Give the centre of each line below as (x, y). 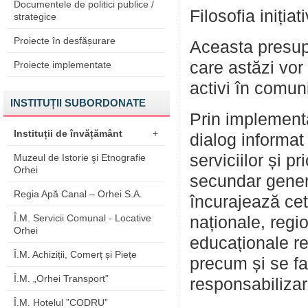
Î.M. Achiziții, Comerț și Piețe (75, 254)
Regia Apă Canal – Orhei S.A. (78, 194)
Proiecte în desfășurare (65, 41)
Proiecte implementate (63, 65)
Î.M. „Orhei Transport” (61, 278)
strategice (35, 16)
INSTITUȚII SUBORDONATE (78, 103)
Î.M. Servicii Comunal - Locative (82, 218)
